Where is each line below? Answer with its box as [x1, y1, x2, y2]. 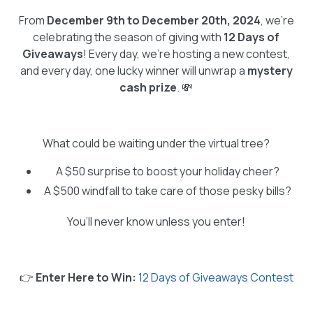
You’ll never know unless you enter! [67, 213, 246, 229]
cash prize [119, 79, 177, 95]
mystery [247, 62, 293, 78]
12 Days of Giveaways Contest [138, 269, 293, 285]
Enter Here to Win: [35, 269, 136, 285]
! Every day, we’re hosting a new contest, [83, 45, 291, 61]
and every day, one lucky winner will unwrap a [20, 62, 247, 78]
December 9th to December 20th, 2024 [46, 12, 261, 28]
